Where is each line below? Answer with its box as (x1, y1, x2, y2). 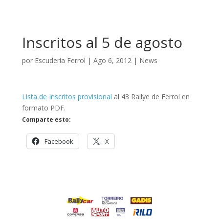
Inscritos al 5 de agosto (22, 32, 182, 52)
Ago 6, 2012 (93, 56, 131, 65)
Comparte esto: (22, 115, 71, 124)
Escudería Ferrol (34, 56, 86, 65)
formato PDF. (22, 103, 66, 112)
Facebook (44, 137, 73, 146)
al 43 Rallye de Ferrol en (111, 92, 190, 101)
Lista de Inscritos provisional (22, 92, 112, 101)
